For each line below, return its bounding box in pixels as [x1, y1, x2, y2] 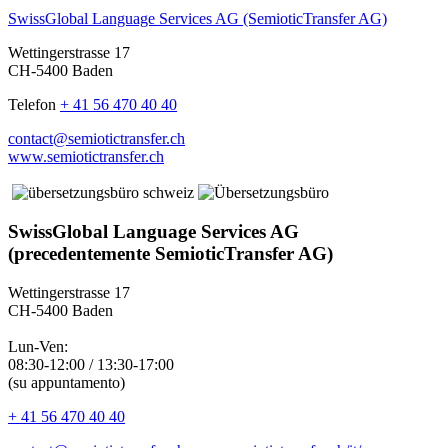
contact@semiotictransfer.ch [8, 130, 185, 148]
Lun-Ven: [8, 337, 68, 355]
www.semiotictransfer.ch [8, 148, 164, 166]
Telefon [8, 96, 60, 114]
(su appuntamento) [8, 373, 125, 391]
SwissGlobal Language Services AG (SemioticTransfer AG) [8, 10, 387, 28]
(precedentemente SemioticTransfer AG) [8, 242, 333, 264]
